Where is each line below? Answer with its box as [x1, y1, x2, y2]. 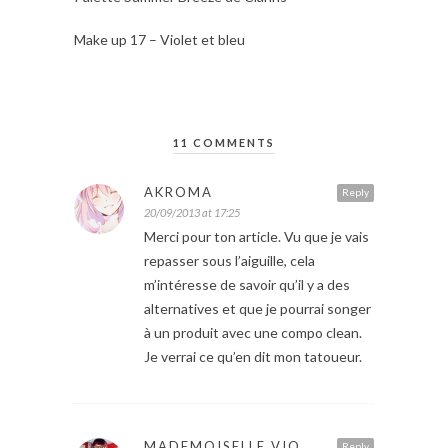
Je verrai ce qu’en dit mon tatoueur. [144, 347, 362, 365]
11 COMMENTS [173, 135, 275, 149]
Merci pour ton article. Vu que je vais [144, 227, 369, 245]
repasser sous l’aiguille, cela [144, 251, 315, 269]
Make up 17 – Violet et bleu [74, 30, 245, 48]
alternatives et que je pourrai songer [144, 299, 371, 317]
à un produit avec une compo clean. [144, 323, 362, 341]
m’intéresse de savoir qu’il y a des [144, 275, 350, 293]
